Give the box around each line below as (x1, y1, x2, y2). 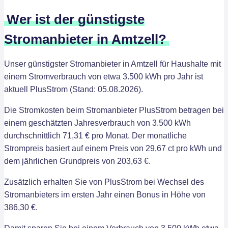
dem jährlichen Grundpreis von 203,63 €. (4, 157, 151, 165)
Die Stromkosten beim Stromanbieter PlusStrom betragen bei (4, 106, 224, 115)
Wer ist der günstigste (7, 12, 145, 27)
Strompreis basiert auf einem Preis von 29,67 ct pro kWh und (4, 144, 222, 153)
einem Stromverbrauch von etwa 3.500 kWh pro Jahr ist (4, 72, 203, 81)
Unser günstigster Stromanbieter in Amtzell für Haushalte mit (4, 60, 221, 68)
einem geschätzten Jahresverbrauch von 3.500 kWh (4, 119, 191, 127)
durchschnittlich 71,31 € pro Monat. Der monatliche (4, 131, 187, 140)
